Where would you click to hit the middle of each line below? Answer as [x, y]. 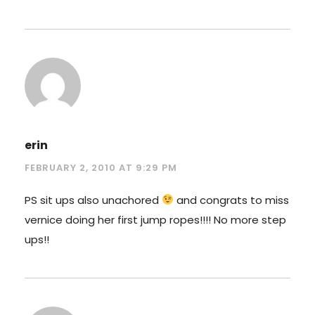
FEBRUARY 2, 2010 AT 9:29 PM [101, 167]
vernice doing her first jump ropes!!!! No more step [155, 219]
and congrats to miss [232, 200]
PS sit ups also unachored [93, 200]
